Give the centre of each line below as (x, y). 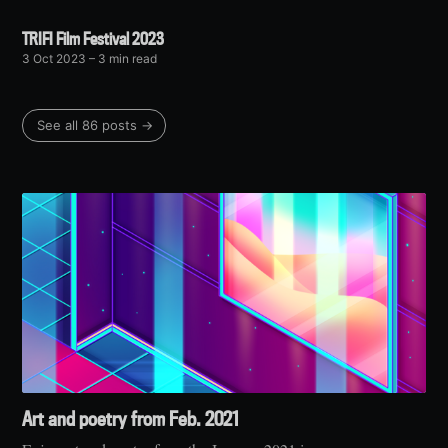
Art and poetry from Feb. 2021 (130, 419)
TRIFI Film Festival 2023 (93, 39)
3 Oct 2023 (54, 59)
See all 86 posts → (95, 125)
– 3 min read (122, 59)
